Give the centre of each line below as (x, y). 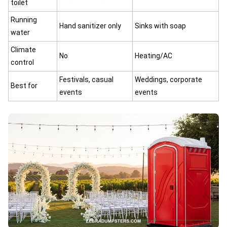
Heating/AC (154, 56)
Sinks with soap (160, 26)
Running (24, 20)
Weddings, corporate (168, 80)
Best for (24, 86)
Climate (23, 50)
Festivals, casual (86, 80)
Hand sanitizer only (90, 26)
